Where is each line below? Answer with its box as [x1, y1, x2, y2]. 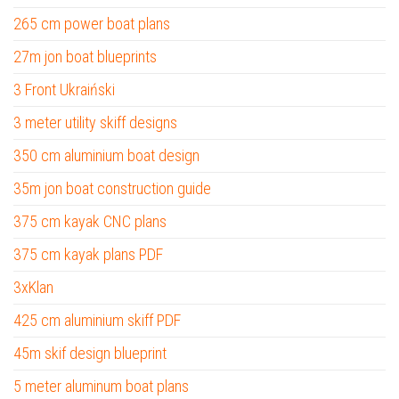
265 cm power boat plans [13, 14, 170, 33]
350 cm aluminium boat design [13, 146, 199, 165]
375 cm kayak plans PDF [13, 245, 163, 264]
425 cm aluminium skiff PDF [13, 311, 181, 330]
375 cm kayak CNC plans [13, 212, 167, 231]
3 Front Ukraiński [13, 80, 115, 99]
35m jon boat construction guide [13, 179, 211, 198]
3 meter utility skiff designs [13, 113, 177, 132]
